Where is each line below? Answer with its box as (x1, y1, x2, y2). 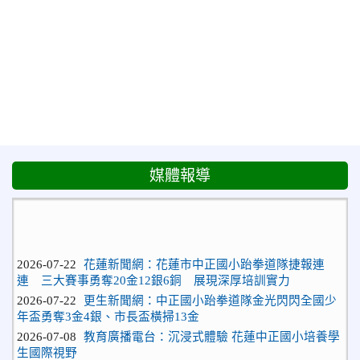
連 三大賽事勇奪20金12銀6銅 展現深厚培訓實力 (17, 264, 290, 278)
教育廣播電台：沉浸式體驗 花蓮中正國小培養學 (84, 321, 340, 334)
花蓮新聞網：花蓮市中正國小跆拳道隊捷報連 (84, 248, 325, 262)
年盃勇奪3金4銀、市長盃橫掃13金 (17, 301, 199, 314)
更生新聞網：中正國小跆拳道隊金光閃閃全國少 (84, 284, 337, 298)
